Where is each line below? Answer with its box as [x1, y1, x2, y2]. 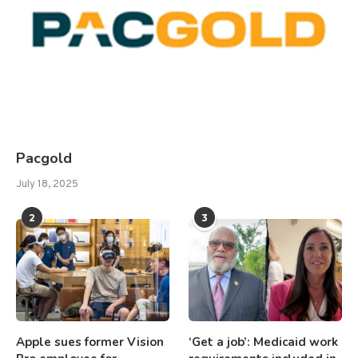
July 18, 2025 [16, 178, 78, 192]
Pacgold [16, 149, 72, 169]
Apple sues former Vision [16, 334, 164, 350]
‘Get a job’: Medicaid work [189, 334, 339, 350]
